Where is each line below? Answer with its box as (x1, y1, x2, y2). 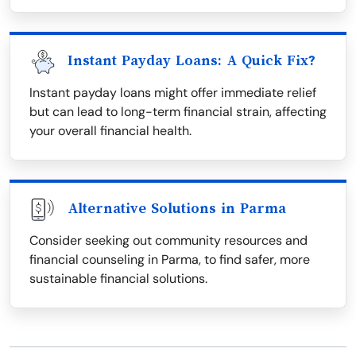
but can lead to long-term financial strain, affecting (29, 103, 327, 120)
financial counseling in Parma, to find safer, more (29, 251, 310, 268)
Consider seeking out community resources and (29, 232, 308, 249)
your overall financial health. (29, 122, 192, 139)
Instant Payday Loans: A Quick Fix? (68, 52, 315, 68)
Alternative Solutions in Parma (68, 200, 286, 216)
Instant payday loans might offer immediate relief (29, 84, 316, 101)
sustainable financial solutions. (29, 270, 207, 287)
